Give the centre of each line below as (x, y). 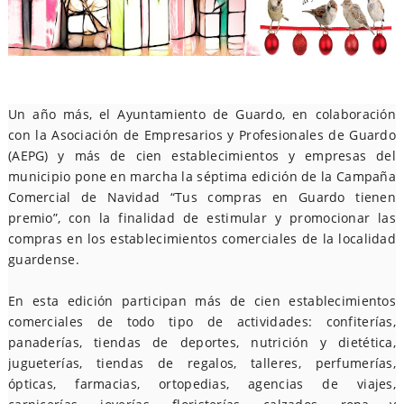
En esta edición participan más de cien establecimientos (202, 301)
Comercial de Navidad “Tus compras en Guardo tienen (202, 197)
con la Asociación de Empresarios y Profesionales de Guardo (202, 135)
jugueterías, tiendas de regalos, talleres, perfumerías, (202, 363)
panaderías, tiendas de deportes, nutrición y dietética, (202, 342)
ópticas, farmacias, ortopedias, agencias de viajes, (202, 384)
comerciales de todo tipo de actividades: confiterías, (202, 321)
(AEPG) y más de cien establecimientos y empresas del (202, 156)
